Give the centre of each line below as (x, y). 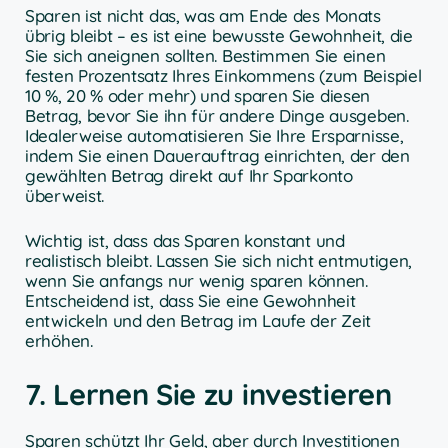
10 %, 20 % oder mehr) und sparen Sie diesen (198, 95)
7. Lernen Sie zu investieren (208, 393)
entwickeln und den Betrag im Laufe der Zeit (198, 321)
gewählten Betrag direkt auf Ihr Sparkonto (189, 175)
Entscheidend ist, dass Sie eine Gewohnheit (190, 301)
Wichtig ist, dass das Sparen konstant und (185, 241)
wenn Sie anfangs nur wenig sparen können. (196, 281)
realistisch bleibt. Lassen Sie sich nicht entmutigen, (219, 261)
